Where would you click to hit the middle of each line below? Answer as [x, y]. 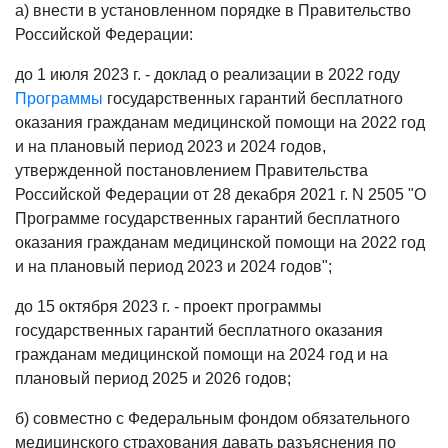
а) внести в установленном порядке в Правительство [213, 10]
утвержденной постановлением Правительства [191, 170]
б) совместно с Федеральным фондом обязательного [212, 418]
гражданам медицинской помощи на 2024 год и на [201, 354]
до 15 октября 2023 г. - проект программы [168, 306]
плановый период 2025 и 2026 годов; [153, 378]
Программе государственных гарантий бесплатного [207, 218]
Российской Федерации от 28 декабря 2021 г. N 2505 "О [220, 194]
